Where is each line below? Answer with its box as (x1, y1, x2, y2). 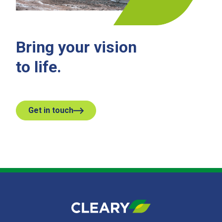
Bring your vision (16, 38, 137, 57)
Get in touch (28, 106, 73, 115)
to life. (16, 57, 61, 77)
